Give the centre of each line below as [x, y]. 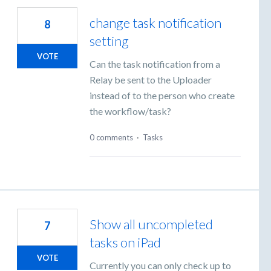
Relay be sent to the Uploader [151, 80]
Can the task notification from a [155, 64]
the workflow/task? [130, 111]
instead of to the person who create [162, 96]
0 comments [111, 137]
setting [109, 41]
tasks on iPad [125, 242]
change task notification [155, 23]
